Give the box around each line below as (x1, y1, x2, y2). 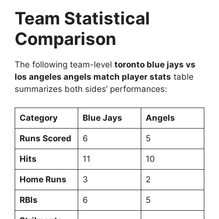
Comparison (15, 28, 116, 49)
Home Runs (19, 175, 66, 185)
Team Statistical (15, 7, 150, 28)
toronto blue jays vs (114, 59, 196, 69)
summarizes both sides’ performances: (15, 84, 167, 94)
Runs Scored (19, 133, 71, 144)
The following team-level (15, 59, 114, 69)
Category (19, 113, 58, 123)
